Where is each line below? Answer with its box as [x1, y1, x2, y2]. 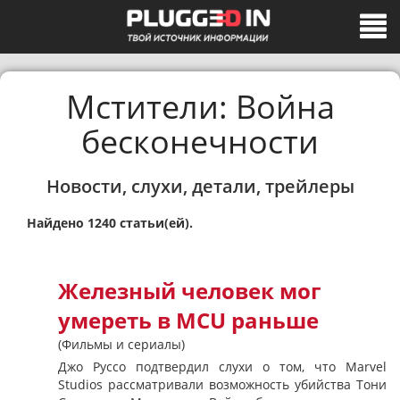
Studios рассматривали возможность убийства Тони [58, 376, 387, 393]
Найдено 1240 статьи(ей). [27, 214, 193, 231]
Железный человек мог [58, 277, 321, 305]
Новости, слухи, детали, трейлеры [46, 174, 354, 198]
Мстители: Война [65, 85, 335, 129]
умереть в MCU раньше [58, 306, 319, 335]
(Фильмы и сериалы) [58, 336, 185, 353]
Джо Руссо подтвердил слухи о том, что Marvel [58, 358, 387, 375]
